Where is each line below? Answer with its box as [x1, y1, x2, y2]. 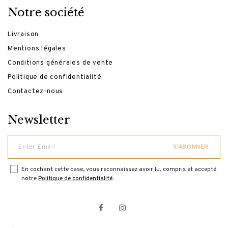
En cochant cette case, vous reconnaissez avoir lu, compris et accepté [21, 165, 217, 174]
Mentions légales [8, 45, 66, 53]
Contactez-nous [8, 88, 64, 96]
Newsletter [8, 113, 70, 127]
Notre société [8, 6, 84, 20]
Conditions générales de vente [8, 59, 113, 68]
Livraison [8, 31, 39, 39]
